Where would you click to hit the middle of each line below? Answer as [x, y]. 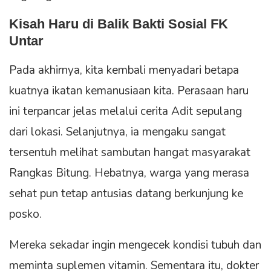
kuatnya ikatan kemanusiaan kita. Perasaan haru [129, 90]
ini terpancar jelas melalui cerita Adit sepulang [126, 111]
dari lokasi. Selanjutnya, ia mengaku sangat [117, 132]
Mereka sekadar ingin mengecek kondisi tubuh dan [135, 245]
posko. [25, 214]
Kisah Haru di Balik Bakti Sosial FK [119, 24]
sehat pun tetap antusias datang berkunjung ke [126, 193]
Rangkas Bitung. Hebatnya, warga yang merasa [129, 173]
